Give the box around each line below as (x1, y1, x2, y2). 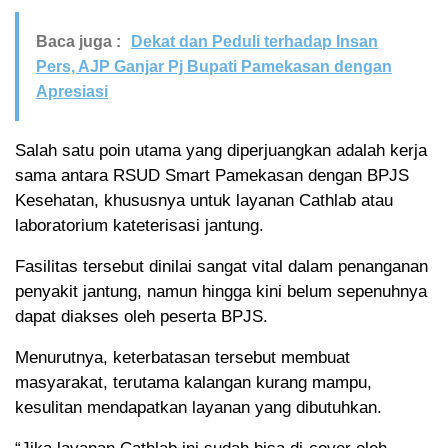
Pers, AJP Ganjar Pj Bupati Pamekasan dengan (36, 57, 392, 75)
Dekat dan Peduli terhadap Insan (131, 32, 378, 50)
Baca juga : (36, 32, 121, 50)
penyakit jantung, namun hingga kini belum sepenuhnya (15, 281, 427, 301)
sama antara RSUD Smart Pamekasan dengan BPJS (15, 165, 409, 185)
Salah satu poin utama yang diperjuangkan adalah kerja (15, 140, 427, 160)
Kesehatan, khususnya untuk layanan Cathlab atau (15, 190, 393, 210)
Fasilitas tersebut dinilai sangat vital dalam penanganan (15, 256, 428, 276)
